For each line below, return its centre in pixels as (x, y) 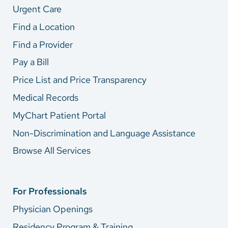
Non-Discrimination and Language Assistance (104, 133)
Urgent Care (37, 9)
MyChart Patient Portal (59, 115)
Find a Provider (43, 44)
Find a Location (44, 26)
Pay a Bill (31, 62)
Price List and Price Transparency (80, 80)
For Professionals (50, 191)
